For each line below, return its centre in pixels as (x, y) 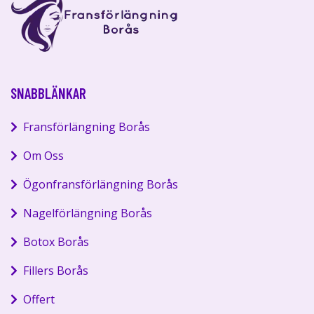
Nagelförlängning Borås (88, 213)
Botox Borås (56, 241)
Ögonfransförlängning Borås (101, 184)
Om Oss (43, 155)
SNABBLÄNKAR (48, 93)
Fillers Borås (56, 270)
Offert (39, 299)
